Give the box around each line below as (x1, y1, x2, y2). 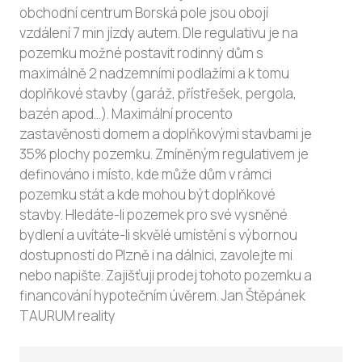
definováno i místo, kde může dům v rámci (19, 164, 271, 183)
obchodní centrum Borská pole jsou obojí (19, 2, 268, 22)
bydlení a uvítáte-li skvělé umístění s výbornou (19, 225, 297, 244)
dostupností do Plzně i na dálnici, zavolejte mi (19, 245, 293, 264)
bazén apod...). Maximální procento (19, 103, 233, 123)
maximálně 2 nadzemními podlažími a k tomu (19, 63, 289, 82)
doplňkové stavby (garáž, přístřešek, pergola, (19, 83, 297, 103)
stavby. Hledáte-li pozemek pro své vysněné (19, 204, 288, 224)
